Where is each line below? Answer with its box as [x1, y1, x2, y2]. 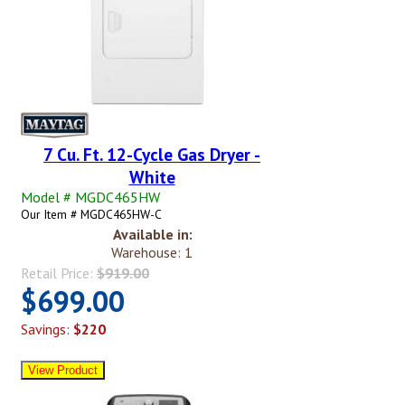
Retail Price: [21, 264, 97, 283]
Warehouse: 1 [111, 243, 193, 262]
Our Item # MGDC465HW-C [21, 206, 162, 223]
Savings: [21, 320, 73, 339]
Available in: [113, 225, 193, 244]
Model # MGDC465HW [21, 188, 160, 207]
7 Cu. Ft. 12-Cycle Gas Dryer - [43, 143, 260, 166]
